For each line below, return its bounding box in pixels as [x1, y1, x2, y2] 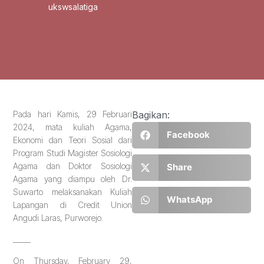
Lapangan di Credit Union [13, 199, 132, 210]
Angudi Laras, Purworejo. [13, 212, 104, 223]
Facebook [166, 129, 210, 141]
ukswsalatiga [48, 1, 98, 12]
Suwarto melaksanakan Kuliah [13, 186, 132, 197]
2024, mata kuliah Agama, [13, 121, 132, 132]
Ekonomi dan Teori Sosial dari [13, 134, 132, 145]
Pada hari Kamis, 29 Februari [13, 108, 132, 119]
